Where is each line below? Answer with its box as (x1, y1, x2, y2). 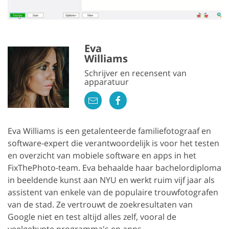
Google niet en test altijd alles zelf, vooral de (8, 211, 176, 222)
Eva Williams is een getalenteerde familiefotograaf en (8, 125, 211, 136)
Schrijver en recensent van (84, 67, 187, 79)
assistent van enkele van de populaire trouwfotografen (8, 186, 218, 198)
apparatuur (84, 76, 129, 87)
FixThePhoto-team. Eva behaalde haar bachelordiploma (8, 162, 221, 173)
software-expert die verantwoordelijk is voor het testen (8, 137, 219, 149)
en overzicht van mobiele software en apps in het (8, 149, 196, 161)
